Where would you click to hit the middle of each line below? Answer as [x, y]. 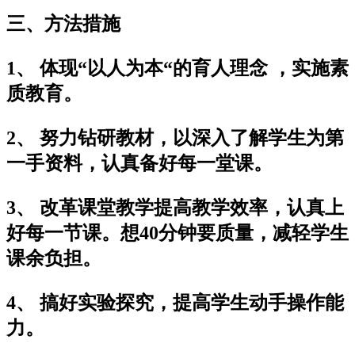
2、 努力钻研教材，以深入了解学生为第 [175, 137]
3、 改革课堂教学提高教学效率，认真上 [175, 207]
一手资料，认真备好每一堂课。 [139, 163]
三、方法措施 [63, 23]
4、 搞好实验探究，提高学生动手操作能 [175, 302]
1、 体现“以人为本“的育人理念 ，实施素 [177, 68]
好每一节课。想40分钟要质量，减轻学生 [177, 233]
